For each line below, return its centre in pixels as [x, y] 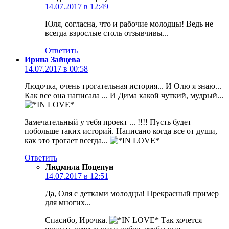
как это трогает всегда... [67, 141]
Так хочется [180, 220]
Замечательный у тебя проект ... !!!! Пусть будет [108, 122]
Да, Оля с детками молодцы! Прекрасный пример [132, 194]
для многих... [68, 203]
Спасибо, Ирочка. [77, 220]
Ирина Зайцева [52, 60]
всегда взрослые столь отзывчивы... [107, 33]
